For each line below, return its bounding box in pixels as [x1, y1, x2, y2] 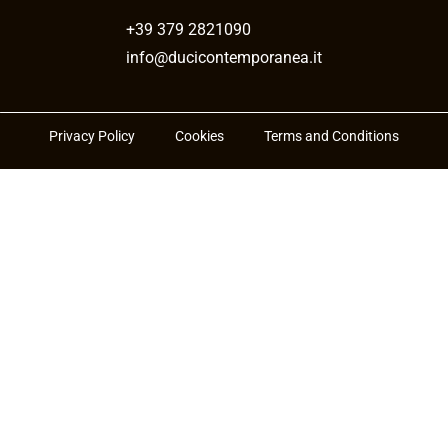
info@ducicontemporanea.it [126, 47, 322, 67]
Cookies [175, 127, 224, 144]
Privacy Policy [49, 127, 135, 144]
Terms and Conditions [264, 127, 399, 144]
